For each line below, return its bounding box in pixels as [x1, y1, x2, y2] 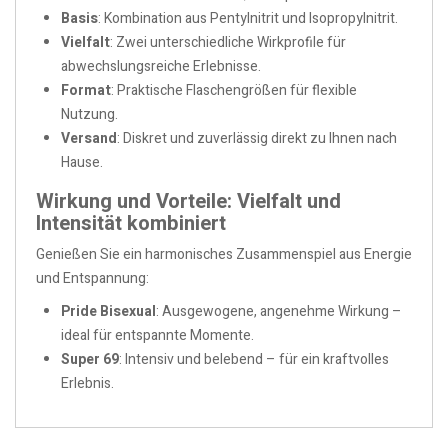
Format [61, 79, 111, 101]
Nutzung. [61, 103, 118, 125]
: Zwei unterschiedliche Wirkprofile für [110, 31, 346, 53]
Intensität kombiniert [36, 208, 226, 238]
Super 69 [61, 348, 119, 370]
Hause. [61, 151, 103, 173]
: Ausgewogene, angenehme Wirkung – [156, 300, 402, 322]
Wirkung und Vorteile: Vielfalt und [36, 186, 341, 216]
